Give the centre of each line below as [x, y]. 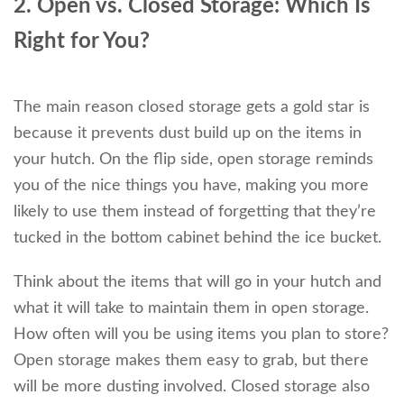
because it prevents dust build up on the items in [188, 133]
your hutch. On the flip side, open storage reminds [193, 159]
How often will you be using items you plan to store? [201, 334]
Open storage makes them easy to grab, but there [191, 360]
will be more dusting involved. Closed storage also [192, 386]
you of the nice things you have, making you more [191, 185]
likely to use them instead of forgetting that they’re [195, 211]
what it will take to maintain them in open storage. [191, 308]
